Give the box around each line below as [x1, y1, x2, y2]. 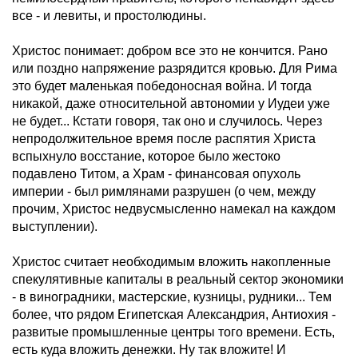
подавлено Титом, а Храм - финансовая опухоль [12, 167, 300, 181]
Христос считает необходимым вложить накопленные [12, 255, 331, 268]
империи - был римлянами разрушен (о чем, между [12, 185, 316, 198]
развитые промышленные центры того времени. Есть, [12, 325, 335, 339]
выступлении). [12, 220, 97, 233]
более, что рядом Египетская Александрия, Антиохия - [12, 308, 336, 321]
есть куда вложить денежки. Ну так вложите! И [12, 343, 286, 356]
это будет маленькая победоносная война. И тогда [12, 79, 312, 93]
